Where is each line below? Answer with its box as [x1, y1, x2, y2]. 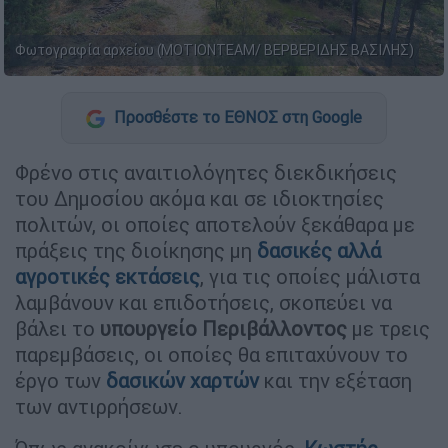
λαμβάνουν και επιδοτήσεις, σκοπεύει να [15, 290, 392, 316]
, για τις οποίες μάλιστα [200, 264, 420, 290]
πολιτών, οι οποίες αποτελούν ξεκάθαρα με [15, 212, 415, 238]
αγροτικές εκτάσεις [15, 264, 200, 290]
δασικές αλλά [257, 238, 381, 264]
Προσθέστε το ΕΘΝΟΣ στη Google [110, 107, 362, 128]
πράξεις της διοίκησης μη [15, 238, 257, 264]
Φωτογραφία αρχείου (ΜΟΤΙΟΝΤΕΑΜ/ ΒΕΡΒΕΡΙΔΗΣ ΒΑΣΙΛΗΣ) [15, 41, 414, 60]
